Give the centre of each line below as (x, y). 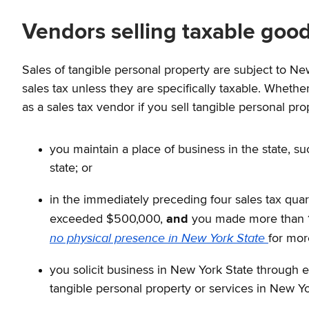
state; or (71, 169)
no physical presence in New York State (159, 239)
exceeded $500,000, (108, 220)
